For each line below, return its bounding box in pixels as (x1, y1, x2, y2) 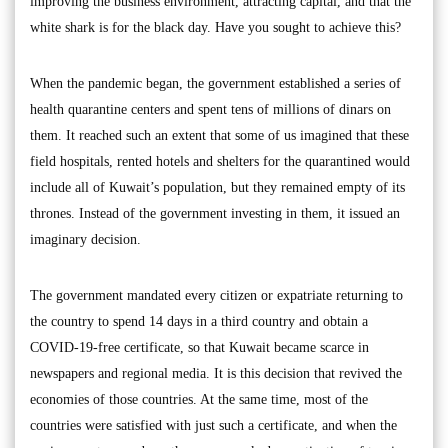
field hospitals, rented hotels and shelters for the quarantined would (30, 154, 410, 170)
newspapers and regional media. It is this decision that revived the (30, 366, 402, 382)
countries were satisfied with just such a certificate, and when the (30, 418, 397, 434)
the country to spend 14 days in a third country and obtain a (30, 314, 368, 330)
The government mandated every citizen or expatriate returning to (30, 288, 403, 304)
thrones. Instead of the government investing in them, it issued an (30, 206, 400, 222)
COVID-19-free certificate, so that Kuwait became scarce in (30, 340, 369, 356)
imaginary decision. (30, 232, 141, 248)
